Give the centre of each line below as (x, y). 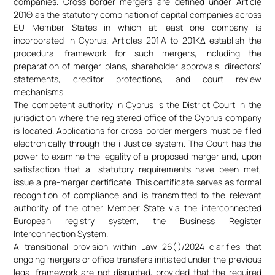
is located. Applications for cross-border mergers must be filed (137, 130)
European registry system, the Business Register (137, 220)
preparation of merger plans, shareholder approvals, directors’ (137, 66)
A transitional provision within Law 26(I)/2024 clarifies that (137, 246)
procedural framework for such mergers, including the (137, 53)
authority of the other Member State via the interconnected (137, 207)
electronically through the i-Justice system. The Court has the (137, 143)
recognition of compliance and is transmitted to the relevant (137, 195)
